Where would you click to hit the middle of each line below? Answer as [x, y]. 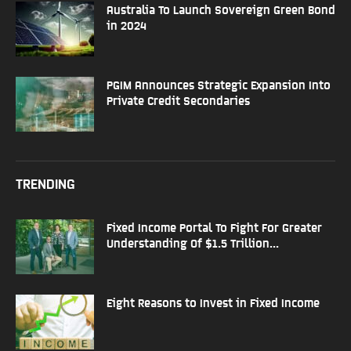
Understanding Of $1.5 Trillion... [193, 243]
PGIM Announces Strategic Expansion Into [219, 85]
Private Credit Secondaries [178, 100]
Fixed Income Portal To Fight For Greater [214, 227]
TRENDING [45, 183]
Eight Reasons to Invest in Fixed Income [213, 302]
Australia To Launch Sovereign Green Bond [221, 9]
